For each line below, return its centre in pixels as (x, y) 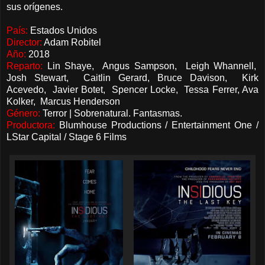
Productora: (31, 125)
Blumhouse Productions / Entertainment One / (157, 125)
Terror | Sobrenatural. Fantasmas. (112, 113)
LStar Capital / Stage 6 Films (67, 137)
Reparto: (25, 66)
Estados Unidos (62, 30)
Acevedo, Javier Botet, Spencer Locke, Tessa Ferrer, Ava (132, 89)
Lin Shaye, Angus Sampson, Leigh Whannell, (151, 66)
